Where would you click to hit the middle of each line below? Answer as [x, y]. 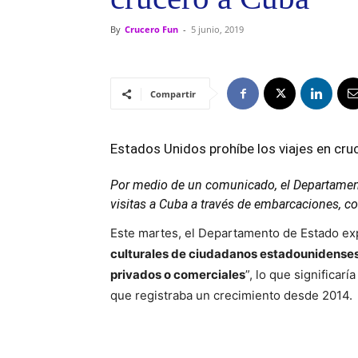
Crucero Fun [151, 29]
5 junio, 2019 [217, 29]
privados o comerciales [178, 274]
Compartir [173, 94]
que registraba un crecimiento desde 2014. [231, 295]
